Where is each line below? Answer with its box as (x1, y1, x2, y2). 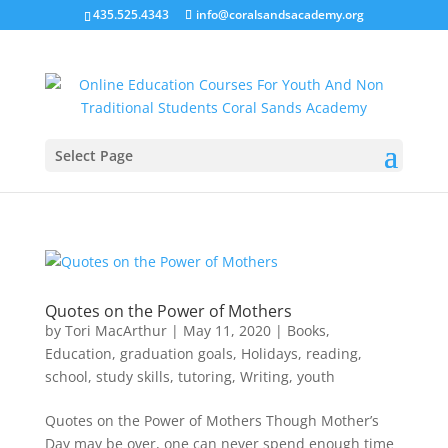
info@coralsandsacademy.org (195, 6, 364, 23)
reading (305, 344, 358, 363)
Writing (239, 367, 289, 386)
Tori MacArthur (64, 321, 167, 340)
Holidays (240, 344, 298, 363)
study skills (95, 367, 170, 386)
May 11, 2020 (182, 321, 271, 340)
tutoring (177, 367, 232, 386)
